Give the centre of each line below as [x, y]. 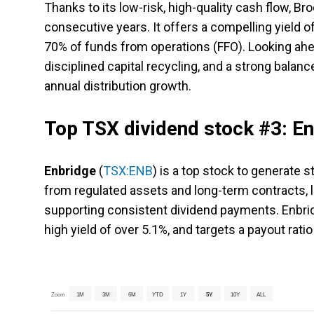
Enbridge [70, 171]
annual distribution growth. [118, 86]
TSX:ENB [128, 171]
